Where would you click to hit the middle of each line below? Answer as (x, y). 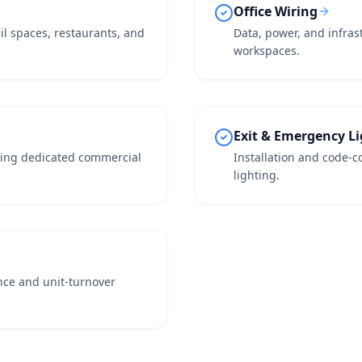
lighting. (257, 175)
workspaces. (267, 51)
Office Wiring (276, 11)
